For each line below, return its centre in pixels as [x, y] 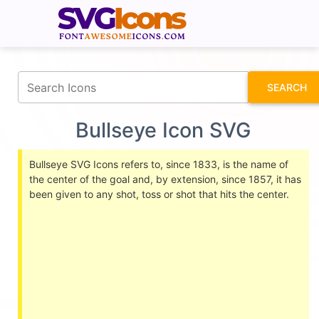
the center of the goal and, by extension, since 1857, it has [165, 179]
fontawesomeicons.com [215, 10]
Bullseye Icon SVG [163, 130]
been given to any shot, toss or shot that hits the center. [159, 194]
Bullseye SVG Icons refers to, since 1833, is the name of [159, 164]
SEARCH [287, 87]
